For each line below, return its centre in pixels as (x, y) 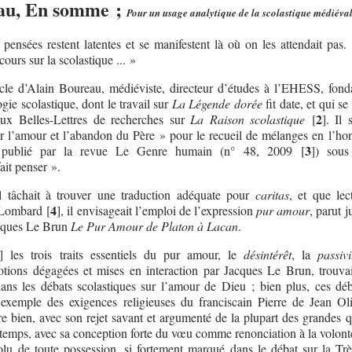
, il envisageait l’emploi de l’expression (159, 210)
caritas (272, 194)
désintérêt (268, 254)
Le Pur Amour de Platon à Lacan (154, 225)
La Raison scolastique (248, 119)
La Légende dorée (217, 103)
